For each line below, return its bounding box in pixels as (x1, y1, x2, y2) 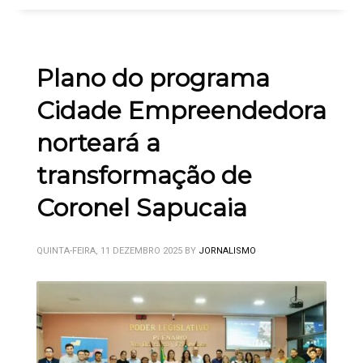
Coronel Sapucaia (36, 193, 247, 224)
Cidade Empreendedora (36, 96, 327, 126)
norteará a (36, 128, 160, 159)
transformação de (36, 160, 252, 191)
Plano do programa (36, 63, 270, 94)
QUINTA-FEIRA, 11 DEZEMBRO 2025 (36, 246, 182, 257)
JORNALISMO (199, 246, 256, 257)
